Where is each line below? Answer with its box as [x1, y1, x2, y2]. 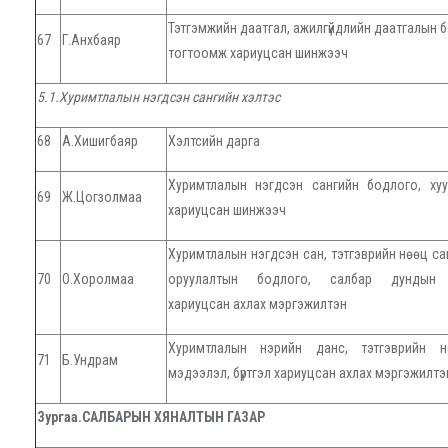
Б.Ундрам [62, 352, 118, 369]
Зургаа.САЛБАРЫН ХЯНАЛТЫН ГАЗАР [37, 409, 265, 426]
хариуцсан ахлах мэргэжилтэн [168, 296, 347, 313]
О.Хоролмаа [62, 271, 134, 288]
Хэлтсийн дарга [168, 133, 260, 150]
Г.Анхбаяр [62, 32, 121, 49]
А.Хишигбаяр [62, 133, 138, 150]
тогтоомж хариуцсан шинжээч [168, 45, 348, 62]
